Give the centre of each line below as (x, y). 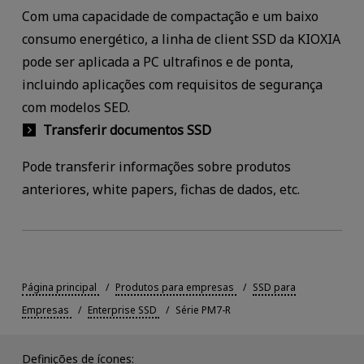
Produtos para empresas (174, 288)
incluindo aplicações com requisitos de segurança (172, 84)
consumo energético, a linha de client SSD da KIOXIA (181, 39)
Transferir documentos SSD (127, 130)
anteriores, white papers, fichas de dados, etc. (160, 190)
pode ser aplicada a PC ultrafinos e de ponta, (157, 61)
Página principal (59, 288)
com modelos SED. (76, 107)
